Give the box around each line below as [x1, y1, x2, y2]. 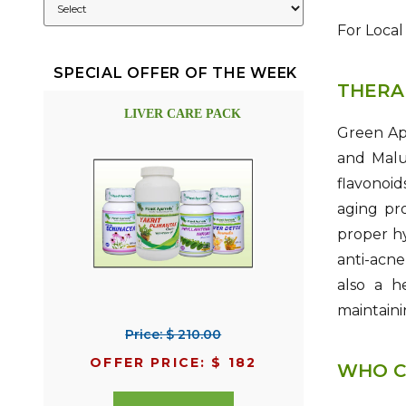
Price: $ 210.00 [125, 326, 222, 343]
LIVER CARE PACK [124, 107, 242, 121]
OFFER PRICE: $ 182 [90, 354, 257, 372]
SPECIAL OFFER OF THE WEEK [53, 64, 298, 82]
